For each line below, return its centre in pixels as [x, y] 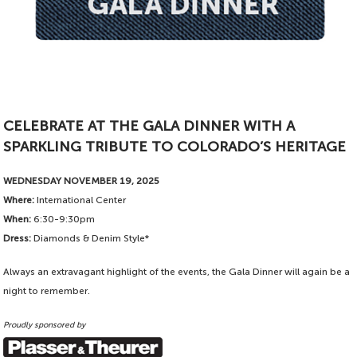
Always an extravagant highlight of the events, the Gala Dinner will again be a [177, 272]
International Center [80, 200]
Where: [19, 200]
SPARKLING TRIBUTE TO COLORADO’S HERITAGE [175, 147]
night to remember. [47, 291]
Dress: [18, 239]
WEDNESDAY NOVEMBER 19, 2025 [82, 181]
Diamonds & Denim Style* [90, 239]
